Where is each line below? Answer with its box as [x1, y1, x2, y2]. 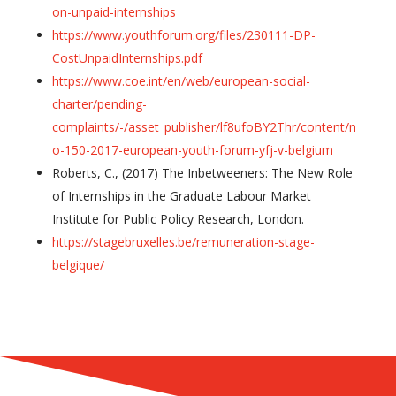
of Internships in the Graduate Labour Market [51, 187, 311, 204]
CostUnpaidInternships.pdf [51, 49, 202, 66]
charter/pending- [51, 95, 147, 112]
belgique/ [51, 255, 104, 273]
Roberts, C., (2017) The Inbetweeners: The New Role [51, 164, 353, 181]
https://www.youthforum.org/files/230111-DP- [51, 26, 316, 43]
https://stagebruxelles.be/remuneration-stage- [51, 232, 315, 250]
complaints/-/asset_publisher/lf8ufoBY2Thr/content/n [51, 118, 356, 135]
